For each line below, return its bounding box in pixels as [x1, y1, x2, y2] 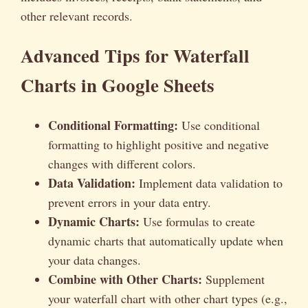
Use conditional [178, 116, 260, 133]
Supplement [202, 270, 265, 287]
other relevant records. [21, 8, 133, 25]
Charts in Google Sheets [21, 71, 214, 99]
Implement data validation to [135, 174, 283, 191]
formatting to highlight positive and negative [48, 135, 269, 153]
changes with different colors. [48, 155, 196, 172]
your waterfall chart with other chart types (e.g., [48, 289, 287, 307]
